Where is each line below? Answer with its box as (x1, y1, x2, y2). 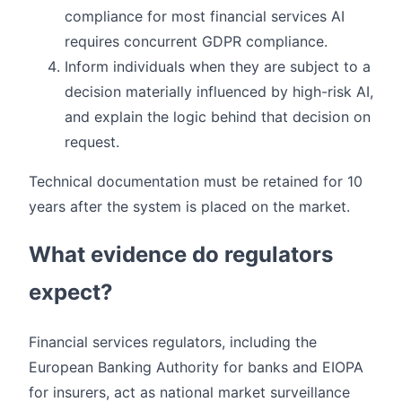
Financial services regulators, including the (29, 333, 317, 352)
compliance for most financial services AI (65, 6, 345, 25)
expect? (29, 279, 113, 306)
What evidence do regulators (29, 241, 333, 268)
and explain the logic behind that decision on (65, 107, 371, 126)
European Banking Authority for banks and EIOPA (29, 358, 363, 377)
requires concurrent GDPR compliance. (65, 31, 328, 50)
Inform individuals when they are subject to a (65, 57, 371, 75)
